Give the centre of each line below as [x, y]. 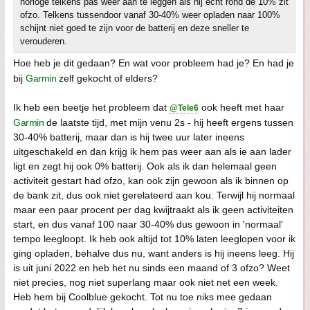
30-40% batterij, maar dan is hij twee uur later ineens [129, 137]
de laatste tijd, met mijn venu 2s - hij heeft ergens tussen [168, 123]
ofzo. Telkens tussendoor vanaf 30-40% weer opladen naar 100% [150, 15]
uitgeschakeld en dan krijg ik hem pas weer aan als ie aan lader [152, 152]
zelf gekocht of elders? [107, 79]
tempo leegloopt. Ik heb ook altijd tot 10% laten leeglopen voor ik [154, 239]
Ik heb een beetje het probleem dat [91, 108]
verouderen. [44, 42]
